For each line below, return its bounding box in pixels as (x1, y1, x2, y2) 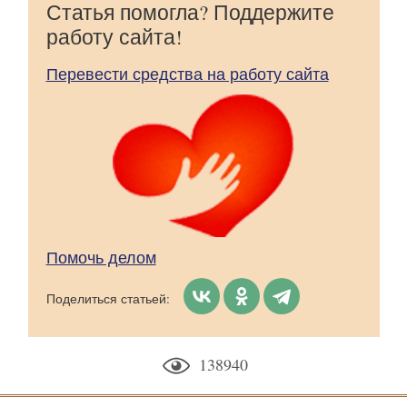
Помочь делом (45, 245, 156, 268)
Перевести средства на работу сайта (45, 62, 329, 84)
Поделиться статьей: (45, 289, 170, 307)
